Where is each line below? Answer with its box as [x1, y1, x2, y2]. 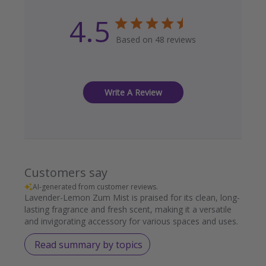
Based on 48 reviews [116, 34, 197, 46]
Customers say [24, 164, 107, 181]
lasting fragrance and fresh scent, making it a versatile [24, 204, 232, 216]
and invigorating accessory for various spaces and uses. [24, 216, 238, 227]
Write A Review [104, 87, 162, 99]
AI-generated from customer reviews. [32, 182, 158, 192]
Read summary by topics [34, 237, 142, 251]
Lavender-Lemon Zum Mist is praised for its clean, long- [24, 192, 240, 204]
